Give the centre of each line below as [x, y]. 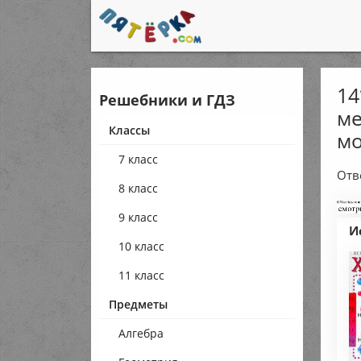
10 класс [142, 246]
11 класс [142, 275]
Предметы [139, 304]
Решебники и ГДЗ [168, 100]
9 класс [139, 217]
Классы [130, 130]
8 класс [139, 188]
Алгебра [141, 333]
